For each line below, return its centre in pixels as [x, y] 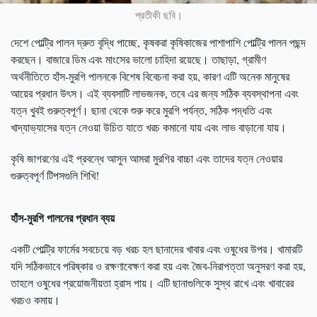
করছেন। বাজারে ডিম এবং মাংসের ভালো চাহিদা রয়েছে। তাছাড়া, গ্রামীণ [138, 59]
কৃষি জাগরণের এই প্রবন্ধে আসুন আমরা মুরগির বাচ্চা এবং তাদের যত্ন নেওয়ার [146, 158]
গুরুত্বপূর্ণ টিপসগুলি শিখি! [55, 175]
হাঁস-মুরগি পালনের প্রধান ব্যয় [63, 218]
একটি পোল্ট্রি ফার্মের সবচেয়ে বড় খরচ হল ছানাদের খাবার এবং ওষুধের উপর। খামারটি [156, 249]
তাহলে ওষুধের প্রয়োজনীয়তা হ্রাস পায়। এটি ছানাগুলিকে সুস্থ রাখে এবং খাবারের [152, 283]
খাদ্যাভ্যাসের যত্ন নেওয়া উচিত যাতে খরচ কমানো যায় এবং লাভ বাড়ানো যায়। [149, 127]
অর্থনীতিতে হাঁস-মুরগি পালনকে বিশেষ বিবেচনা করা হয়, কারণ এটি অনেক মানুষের [150, 76]
